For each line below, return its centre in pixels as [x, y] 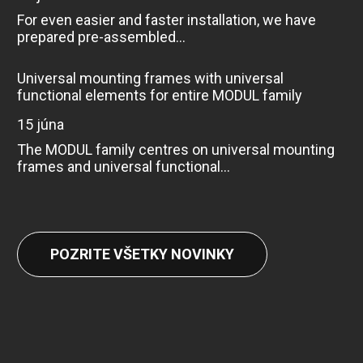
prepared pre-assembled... [101, 36]
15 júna [44, 124]
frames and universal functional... [123, 166]
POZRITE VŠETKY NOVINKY [142, 254]
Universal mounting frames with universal [150, 78]
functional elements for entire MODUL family [159, 95]
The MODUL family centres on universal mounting [175, 149]
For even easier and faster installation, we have [166, 19]
